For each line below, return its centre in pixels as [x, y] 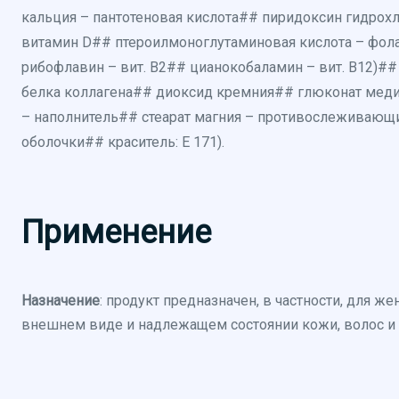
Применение [116, 232]
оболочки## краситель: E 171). [123, 142]
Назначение [61, 301]
